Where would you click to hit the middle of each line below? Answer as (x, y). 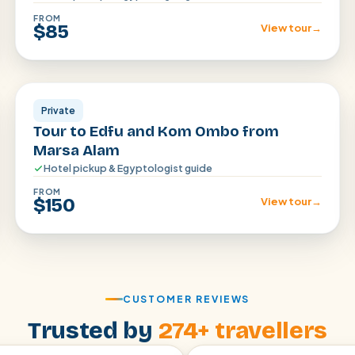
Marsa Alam (76, 150)
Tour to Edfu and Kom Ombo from (156, 131)
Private (58, 111)
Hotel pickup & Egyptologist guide (128, 168)
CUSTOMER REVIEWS (186, 299)
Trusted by (93, 330)
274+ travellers (243, 330)
